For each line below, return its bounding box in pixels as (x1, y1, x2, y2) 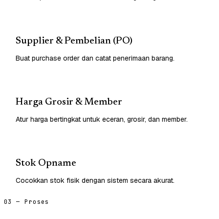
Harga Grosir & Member (16, 97, 122, 107)
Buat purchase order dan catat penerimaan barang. (16, 53, 175, 63)
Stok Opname (16, 158, 76, 168)
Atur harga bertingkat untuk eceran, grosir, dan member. (16, 114, 188, 124)
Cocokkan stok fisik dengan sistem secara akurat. (16, 175, 175, 185)
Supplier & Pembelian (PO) (16, 36, 132, 46)
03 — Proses (4, 197, 49, 206)
